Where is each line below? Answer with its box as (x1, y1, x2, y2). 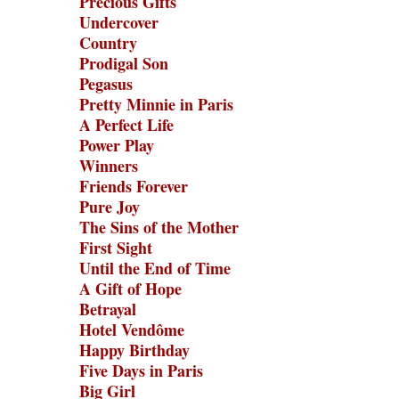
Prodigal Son (79, 52, 168, 75)
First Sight (79, 236, 152, 259)
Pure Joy (79, 195, 140, 218)
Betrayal (79, 297, 136, 321)
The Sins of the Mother (79, 216, 239, 239)
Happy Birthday (79, 338, 190, 362)
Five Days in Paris (79, 359, 203, 382)
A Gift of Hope (79, 277, 182, 300)
